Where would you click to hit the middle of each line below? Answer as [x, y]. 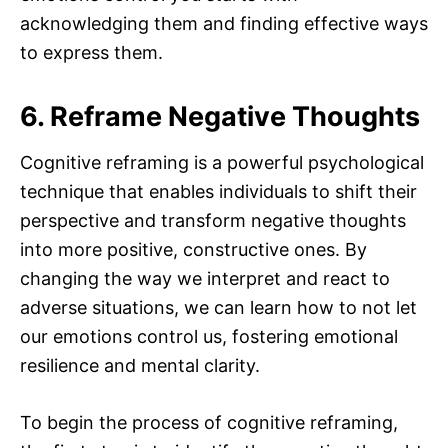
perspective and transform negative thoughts [213, 221]
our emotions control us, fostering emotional [209, 337]
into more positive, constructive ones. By [193, 250]
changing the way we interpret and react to [205, 279]
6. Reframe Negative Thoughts [220, 117]
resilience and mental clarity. [140, 366]
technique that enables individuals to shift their [218, 192]
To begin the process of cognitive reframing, [209, 423]
